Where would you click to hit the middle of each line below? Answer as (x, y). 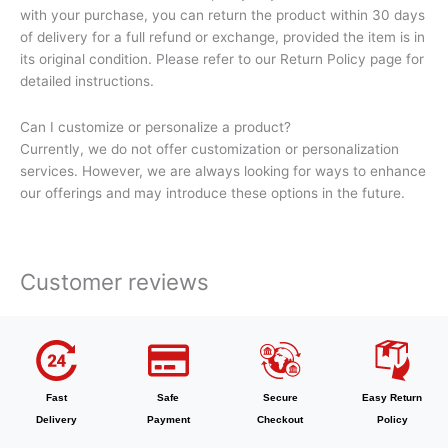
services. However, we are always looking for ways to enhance (223, 170)
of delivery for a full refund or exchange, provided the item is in (222, 37)
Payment (168, 419)
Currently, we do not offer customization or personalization (209, 148)
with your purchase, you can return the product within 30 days (222, 15)
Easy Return (392, 397)
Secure (280, 397)
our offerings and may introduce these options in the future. (212, 192)
